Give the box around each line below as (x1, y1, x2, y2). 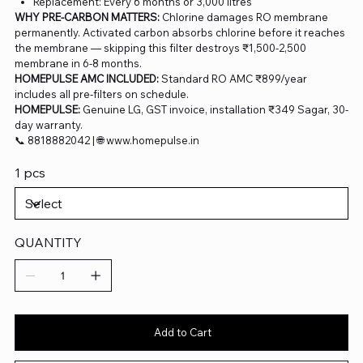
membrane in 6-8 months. (14, 57, 142, 70)
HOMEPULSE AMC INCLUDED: (14, 72, 159, 86)
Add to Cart (153, 326, 211, 340)
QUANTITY (14, 234, 82, 251)
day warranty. (14, 118, 83, 132)
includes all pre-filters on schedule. (14, 88, 189, 101)
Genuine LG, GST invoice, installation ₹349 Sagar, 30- (79, 103, 348, 117)
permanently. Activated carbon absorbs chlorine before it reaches (14, 26, 345, 40)
